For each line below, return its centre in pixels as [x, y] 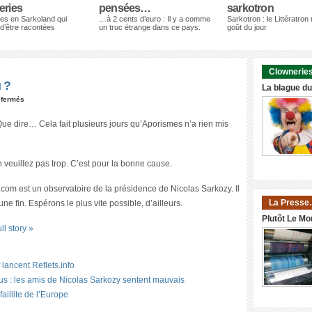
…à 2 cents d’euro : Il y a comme [155, 19]
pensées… [125, 8]
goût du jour [247, 27]
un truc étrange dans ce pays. [150, 27]
